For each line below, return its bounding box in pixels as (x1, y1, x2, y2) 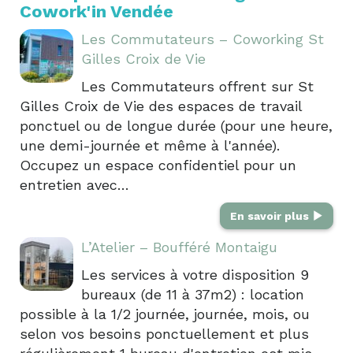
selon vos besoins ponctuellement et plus (20, 325, 309, 342)
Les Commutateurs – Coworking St (81, 30, 324, 47)
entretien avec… (20, 176, 129, 193)
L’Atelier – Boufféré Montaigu (81, 238, 277, 255)
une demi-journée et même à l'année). (20, 136, 280, 154)
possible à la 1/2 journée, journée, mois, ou (20, 305, 310, 322)
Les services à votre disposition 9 (81, 266, 309, 283)
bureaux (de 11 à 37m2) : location (81, 285, 304, 303)
